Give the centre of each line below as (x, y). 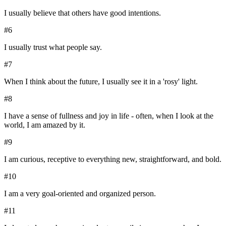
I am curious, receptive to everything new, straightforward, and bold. (113, 159)
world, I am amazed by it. (45, 125)
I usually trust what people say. (53, 47)
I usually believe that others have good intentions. (82, 13)
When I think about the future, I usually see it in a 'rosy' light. (101, 82)
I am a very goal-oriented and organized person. (80, 194)
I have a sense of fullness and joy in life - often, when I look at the (109, 116)
